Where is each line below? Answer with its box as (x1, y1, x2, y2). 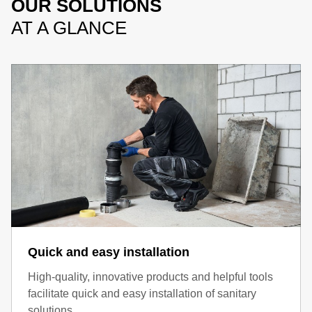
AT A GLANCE (11, 17, 127, 38)
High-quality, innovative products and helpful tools (28, 271, 273, 283)
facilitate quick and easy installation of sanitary (28, 288, 256, 299)
